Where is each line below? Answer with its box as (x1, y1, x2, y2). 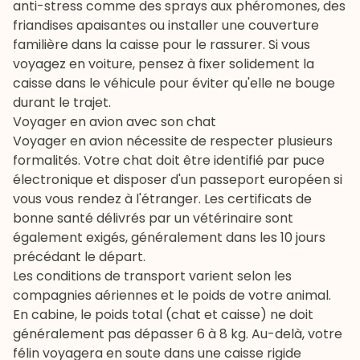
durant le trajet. (13, 93, 111, 112)
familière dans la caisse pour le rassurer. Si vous (13, 35, 310, 55)
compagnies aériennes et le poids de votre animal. (13, 286, 331, 305)
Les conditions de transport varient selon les (13, 267, 292, 286)
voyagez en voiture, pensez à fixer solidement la (13, 55, 314, 74)
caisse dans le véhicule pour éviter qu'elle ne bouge (13, 74, 335, 93)
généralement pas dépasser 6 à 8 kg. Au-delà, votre (13, 325, 342, 344)
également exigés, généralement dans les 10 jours (13, 228, 325, 247)
